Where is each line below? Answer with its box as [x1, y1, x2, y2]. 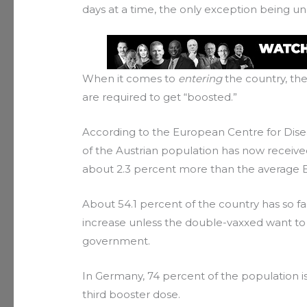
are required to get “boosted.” [82, 90, 238, 103]
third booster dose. [82, 287, 181, 301]
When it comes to [82, 71, 179, 85]
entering [178, 71, 223, 85]
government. [82, 234, 151, 247]
